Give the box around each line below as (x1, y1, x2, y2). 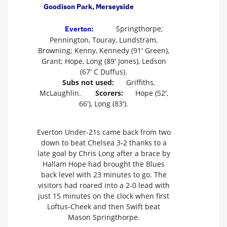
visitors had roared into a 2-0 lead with (37, 180, 170, 190)
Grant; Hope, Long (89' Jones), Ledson (41, 56, 166, 66)
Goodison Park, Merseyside (43, 2, 134, 11)
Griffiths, (124, 78, 155, 88)
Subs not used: (62, 78, 114, 88)
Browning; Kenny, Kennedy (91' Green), (38, 46, 169, 56)
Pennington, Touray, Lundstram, (50, 35, 158, 45)
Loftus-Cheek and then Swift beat (47, 201, 160, 211)
